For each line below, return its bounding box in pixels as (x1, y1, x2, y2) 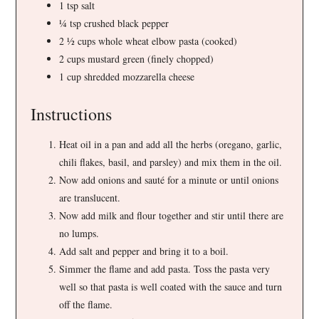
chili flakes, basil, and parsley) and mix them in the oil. (59, 155, 283, 169)
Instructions (31, 102, 113, 125)
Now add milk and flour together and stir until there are (59, 208, 284, 222)
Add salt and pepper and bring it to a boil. (59, 244, 229, 258)
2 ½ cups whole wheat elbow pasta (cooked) (59, 33, 238, 48)
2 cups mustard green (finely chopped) (59, 51, 214, 66)
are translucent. (59, 190, 121, 204)
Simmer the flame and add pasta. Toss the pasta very (59, 261, 271, 276)
